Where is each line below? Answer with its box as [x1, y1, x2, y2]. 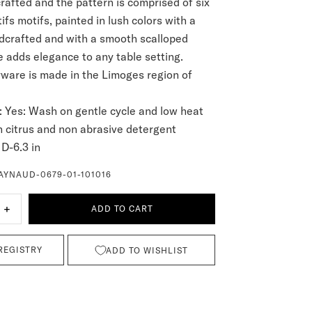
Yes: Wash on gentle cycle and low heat [5, 104, 203, 118]
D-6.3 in [1, 140, 40, 154]
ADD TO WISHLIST [105, 244, 188, 256]
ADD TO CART [91, 203, 153, 214]
